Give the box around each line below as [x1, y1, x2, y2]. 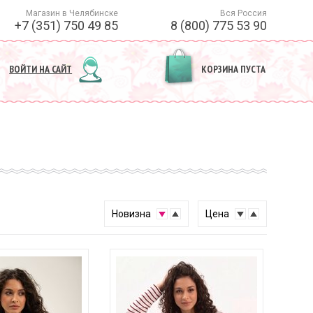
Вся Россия [220, 8, 268, 18]
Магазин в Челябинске [25, 8, 118, 18]
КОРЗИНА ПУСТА [201, 62, 266, 75]
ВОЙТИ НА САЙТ [9, 62, 73, 75]
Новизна [112, 208, 152, 220]
